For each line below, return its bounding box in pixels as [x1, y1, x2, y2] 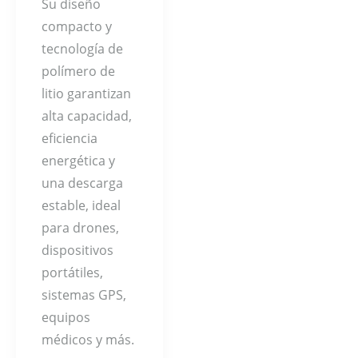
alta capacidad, [42, 107, 132, 125]
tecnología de [42, 40, 123, 58]
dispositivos [42, 241, 113, 259]
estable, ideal [42, 197, 121, 214]
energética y [42, 152, 115, 169]
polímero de [42, 62, 115, 80]
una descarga [42, 174, 123, 192]
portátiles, [42, 264, 103, 281]
